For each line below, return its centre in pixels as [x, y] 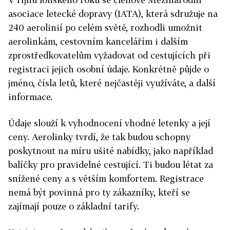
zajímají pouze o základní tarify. [74, 206]
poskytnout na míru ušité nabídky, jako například [111, 151]
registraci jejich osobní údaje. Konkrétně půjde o [109, 69]
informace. [30, 97]
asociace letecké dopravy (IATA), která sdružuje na [113, 14]
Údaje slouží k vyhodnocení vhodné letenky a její [109, 123]
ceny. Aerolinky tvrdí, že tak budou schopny [99, 137]
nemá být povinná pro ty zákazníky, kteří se [99, 193]
